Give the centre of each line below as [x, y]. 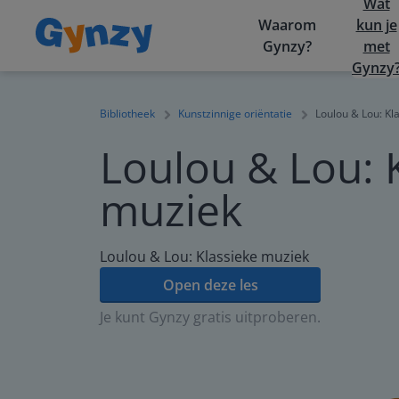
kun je [376, 25]
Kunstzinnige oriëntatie [235, 114]
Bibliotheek [127, 114]
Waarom [287, 25]
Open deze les [210, 285]
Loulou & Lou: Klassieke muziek [204, 256]
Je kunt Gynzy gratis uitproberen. [210, 317]
